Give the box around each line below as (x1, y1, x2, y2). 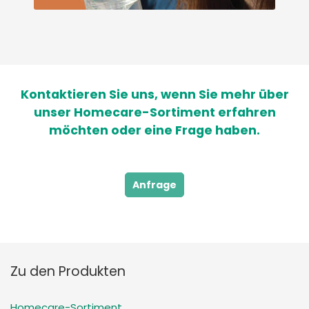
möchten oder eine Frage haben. (49, 122, 260, 139)
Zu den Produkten (10, 262, 126, 281)
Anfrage (132, 178, 177, 192)
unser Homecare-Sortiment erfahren (33, 104, 276, 121)
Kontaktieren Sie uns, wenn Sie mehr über (20, 86, 289, 103)
